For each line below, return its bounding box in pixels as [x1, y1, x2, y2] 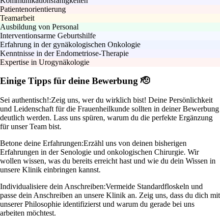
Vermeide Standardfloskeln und [106, 182, 203, 191]
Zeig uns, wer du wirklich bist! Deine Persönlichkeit [51, 96, 213, 105]
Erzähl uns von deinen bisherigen [83, 139, 187, 148]
